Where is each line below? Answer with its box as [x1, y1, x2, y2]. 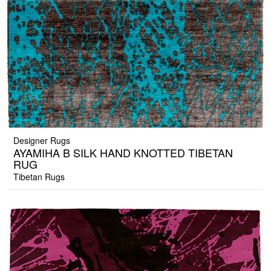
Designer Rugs [13, 134, 70, 147]
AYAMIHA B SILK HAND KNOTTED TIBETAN [13, 145, 233, 161]
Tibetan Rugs [13, 171, 65, 183]
